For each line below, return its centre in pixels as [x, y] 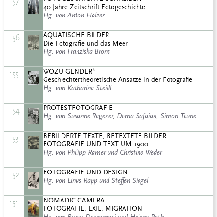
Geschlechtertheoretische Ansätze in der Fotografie [118, 80]
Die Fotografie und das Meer [85, 44]
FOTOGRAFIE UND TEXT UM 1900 [96, 144]
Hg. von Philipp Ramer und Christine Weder [102, 153]
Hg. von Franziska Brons [77, 52]
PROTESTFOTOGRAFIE [78, 108]
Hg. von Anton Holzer [74, 15]
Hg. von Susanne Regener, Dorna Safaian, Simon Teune [120, 116]
